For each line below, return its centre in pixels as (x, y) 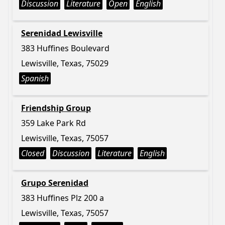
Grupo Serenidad (55, 183)
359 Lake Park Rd (53, 123)
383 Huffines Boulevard (65, 48)
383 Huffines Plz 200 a (63, 198)
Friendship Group (56, 108)
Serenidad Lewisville (62, 33)
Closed (33, 153)
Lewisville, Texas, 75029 (65, 63)
